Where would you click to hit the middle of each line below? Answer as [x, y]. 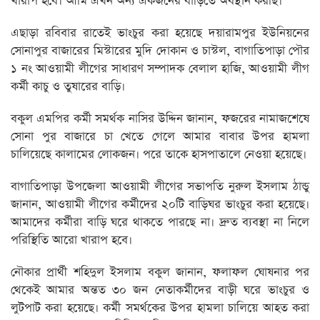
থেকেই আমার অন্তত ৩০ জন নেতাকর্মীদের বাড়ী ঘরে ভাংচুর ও [160, 291]
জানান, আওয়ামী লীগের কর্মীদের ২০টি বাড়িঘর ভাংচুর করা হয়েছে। [160, 205]
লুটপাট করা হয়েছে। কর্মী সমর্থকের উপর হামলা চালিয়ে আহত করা [160, 309]
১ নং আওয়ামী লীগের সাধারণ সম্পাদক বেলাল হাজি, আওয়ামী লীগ [160, 69]
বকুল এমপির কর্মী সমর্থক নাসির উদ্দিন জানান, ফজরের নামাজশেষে [160, 119]
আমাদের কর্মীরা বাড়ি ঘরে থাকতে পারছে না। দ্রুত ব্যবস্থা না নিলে [160, 223]
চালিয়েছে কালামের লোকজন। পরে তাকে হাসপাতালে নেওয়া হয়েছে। [159, 155]
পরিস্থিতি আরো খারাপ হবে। [71, 241]
